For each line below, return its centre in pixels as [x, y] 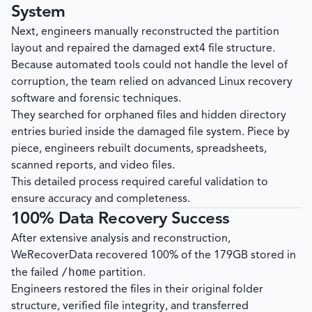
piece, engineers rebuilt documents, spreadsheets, [139, 149]
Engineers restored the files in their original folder [137, 290]
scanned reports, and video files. [93, 166]
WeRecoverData [52, 256]
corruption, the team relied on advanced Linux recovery [152, 83]
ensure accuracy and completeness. [101, 200]
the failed [36, 273]
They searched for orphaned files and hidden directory [149, 116]
